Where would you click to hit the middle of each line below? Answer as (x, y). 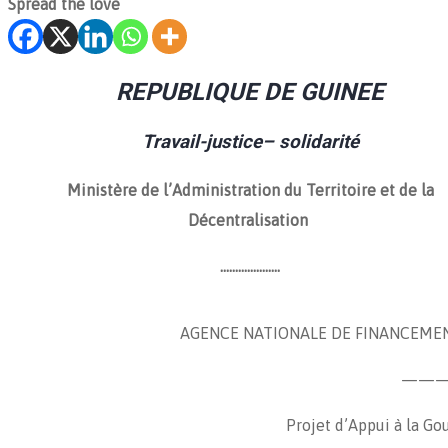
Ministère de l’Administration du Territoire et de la (250, 190)
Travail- (173, 141)
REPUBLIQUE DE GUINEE (250, 91)
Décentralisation (250, 220)
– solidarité (310, 141)
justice (233, 141)
